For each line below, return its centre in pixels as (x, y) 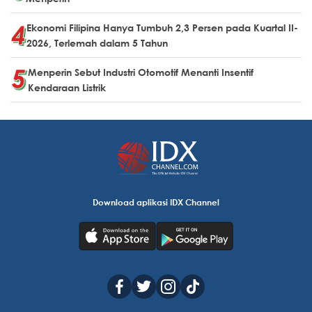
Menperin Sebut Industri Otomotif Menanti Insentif (141, 72)
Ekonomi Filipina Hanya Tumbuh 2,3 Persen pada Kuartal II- (162, 27)
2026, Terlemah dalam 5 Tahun (97, 42)
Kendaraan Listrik (67, 87)
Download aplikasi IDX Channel (156, 202)
